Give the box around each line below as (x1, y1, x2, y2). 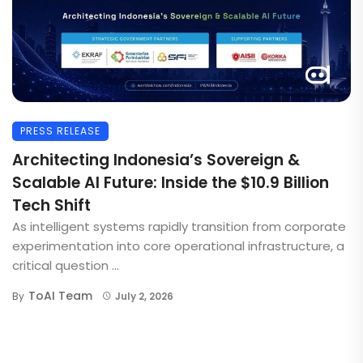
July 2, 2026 (114, 288, 173, 303)
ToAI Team (28, 287, 92, 304)
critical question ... (12, 256, 119, 274)
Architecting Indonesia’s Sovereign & (12, 148, 300, 171)
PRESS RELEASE (20, 123, 100, 138)
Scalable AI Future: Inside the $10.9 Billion (12, 171, 329, 194)
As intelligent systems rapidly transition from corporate (12, 217, 346, 235)
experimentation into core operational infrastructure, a (12, 237, 344, 254)
